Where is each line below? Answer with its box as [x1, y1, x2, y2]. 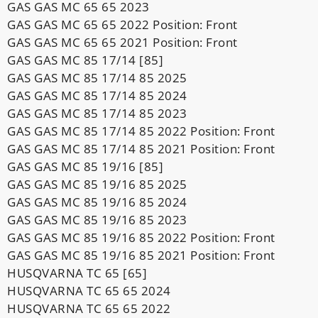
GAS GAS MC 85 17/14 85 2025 [7, 69, 187, 86]
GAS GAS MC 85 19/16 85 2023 [7, 211, 187, 228]
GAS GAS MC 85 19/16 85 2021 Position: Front [7, 246, 275, 263]
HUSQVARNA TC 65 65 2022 [7, 300, 171, 317]
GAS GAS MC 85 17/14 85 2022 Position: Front [7, 122, 275, 139]
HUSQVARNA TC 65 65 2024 [7, 282, 171, 299]
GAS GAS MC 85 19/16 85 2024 [7, 193, 187, 210]
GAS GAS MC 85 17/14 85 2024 [7, 87, 187, 104]
